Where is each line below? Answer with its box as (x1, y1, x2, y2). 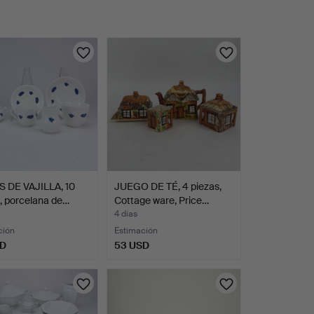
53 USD (114, 239, 149, 252)
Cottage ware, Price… (114, 194, 209, 207)
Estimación (114, 225, 158, 237)
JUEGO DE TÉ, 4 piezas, (114, 180, 221, 193)
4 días (114, 208, 137, 220)
